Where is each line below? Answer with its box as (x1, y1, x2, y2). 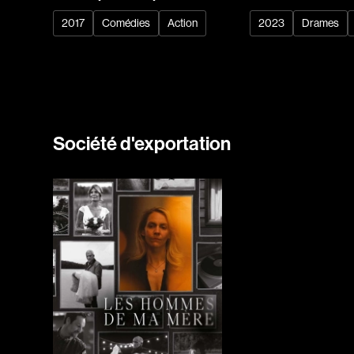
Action (168, 16, 198, 31)
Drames (302, 16, 340, 31)
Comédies (102, 16, 151, 31)
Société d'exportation (53, 131, 232, 156)
